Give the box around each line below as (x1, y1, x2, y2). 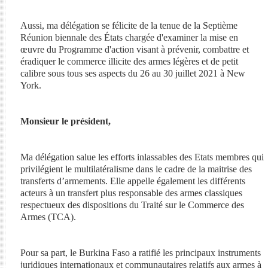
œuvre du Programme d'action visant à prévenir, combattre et (20, 44, 249, 54)
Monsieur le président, (20, 116, 111, 126)
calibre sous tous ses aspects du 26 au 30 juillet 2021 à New (20, 68, 245, 78)
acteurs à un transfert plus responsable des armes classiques (20, 188, 242, 198)
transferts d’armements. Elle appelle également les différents (20, 176, 245, 186)
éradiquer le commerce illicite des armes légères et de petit (20, 56, 238, 66)
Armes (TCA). (20, 212, 76, 222)
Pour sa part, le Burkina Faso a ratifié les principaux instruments (20, 248, 261, 258)
